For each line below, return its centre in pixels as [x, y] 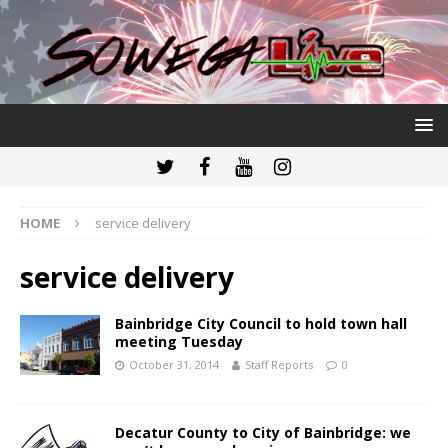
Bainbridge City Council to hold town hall [261, 323]
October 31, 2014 [174, 364]
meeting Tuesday [179, 341]
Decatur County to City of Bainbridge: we [263, 432]
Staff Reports [279, 364]
